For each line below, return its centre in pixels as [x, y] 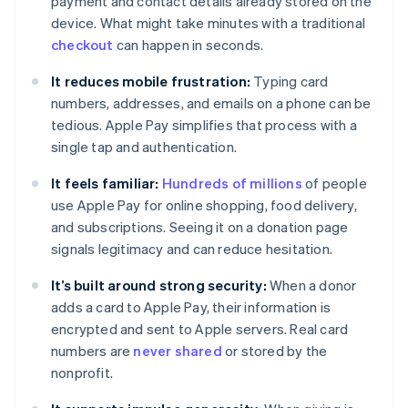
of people [334, 184]
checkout [82, 45]
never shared [178, 351]
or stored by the [275, 351]
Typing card [290, 82]
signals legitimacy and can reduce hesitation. [192, 249]
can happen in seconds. [189, 45]
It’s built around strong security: [159, 286]
